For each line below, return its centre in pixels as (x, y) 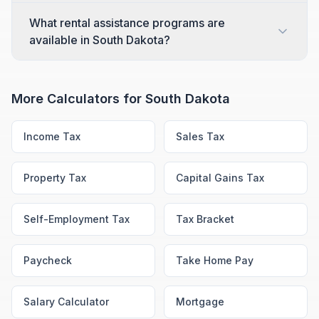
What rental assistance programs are (127, 23)
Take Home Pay (215, 260)
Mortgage (200, 302)
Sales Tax (200, 136)
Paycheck (48, 260)
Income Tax (52, 136)
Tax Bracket (205, 219)
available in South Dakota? (100, 40)
